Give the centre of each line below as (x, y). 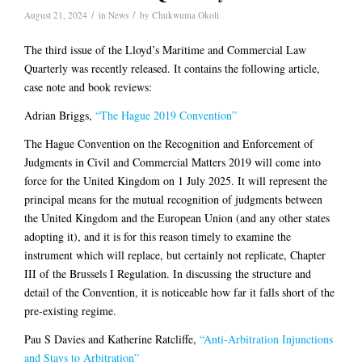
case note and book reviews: (88, 87)
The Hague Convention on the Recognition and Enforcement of (169, 144)
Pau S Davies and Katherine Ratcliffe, (112, 339)
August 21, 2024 (56, 15)
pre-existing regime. (70, 311)
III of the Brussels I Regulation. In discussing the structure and (168, 274)
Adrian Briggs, (58, 116)
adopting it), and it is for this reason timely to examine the (158, 237)
